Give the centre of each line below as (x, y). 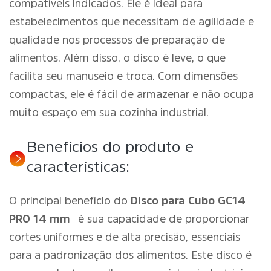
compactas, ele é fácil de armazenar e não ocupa (132, 94)
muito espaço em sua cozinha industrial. (109, 113)
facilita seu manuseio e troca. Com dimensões (123, 76)
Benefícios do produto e (110, 147)
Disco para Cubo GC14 (188, 201)
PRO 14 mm (40, 219)
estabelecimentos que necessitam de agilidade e (132, 22)
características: (78, 167)
